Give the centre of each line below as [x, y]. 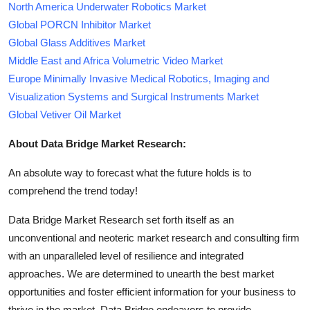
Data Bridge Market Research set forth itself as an [121, 220]
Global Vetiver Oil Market [65, 115]
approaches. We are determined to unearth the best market [141, 274]
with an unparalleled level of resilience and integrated [126, 256]
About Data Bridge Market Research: [97, 144]
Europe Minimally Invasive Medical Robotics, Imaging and [139, 79]
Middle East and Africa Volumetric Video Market [116, 61]
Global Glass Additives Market [77, 43]
